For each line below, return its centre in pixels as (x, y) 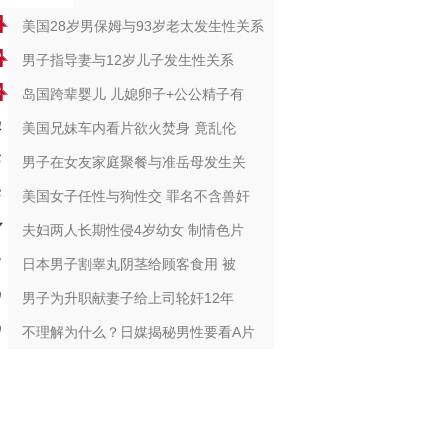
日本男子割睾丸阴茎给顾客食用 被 (128, 264)
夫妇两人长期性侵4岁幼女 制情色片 (132, 230)
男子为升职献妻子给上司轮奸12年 (127, 298)
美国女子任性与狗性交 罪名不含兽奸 (135, 196)
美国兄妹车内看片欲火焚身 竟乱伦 (128, 128)
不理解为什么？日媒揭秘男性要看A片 (138, 332)
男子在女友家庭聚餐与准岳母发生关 (133, 162)
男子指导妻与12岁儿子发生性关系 (127, 60)
